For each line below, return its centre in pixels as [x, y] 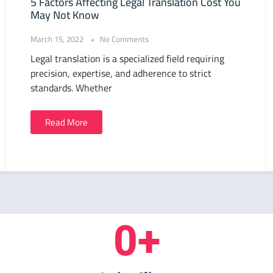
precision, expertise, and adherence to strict [121, 73]
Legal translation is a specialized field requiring [127, 59]
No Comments [124, 39]
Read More [66, 122]
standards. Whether [71, 88]
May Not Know [65, 15]
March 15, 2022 [57, 39]
